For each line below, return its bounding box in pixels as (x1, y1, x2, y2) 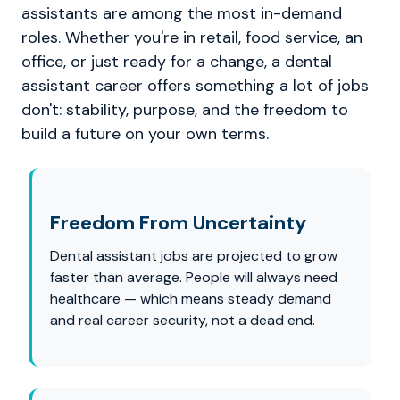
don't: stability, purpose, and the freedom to (21, 99, 348, 121)
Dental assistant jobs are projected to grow (50, 246, 337, 265)
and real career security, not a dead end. (50, 311, 315, 329)
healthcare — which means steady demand (50, 289, 331, 308)
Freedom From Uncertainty (50, 210, 306, 236)
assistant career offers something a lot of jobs (21, 75, 369, 96)
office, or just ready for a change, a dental (21, 51, 332, 72)
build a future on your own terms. (21, 123, 269, 145)
